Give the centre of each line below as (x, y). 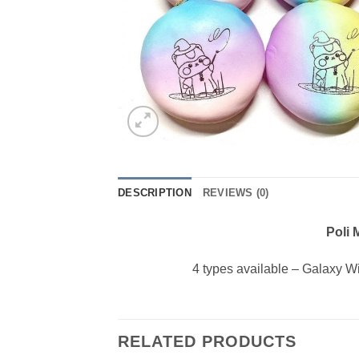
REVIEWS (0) (236, 192)
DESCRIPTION (155, 192)
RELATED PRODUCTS (207, 342)
